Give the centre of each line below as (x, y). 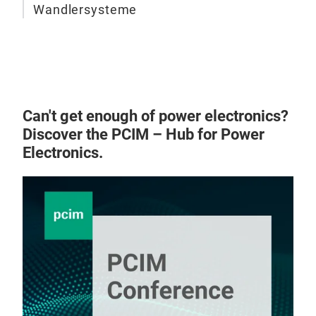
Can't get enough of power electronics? (156, 116)
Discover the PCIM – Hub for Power (144, 134)
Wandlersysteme (85, 10)
